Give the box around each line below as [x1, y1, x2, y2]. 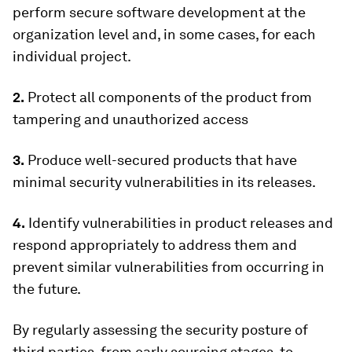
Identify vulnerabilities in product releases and [25, 214, 333, 232]
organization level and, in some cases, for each [13, 26, 316, 43]
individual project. [13, 48, 131, 65]
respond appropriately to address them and [13, 236, 297, 254]
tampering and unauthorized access [13, 111, 248, 128]
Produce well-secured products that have [24, 152, 297, 169]
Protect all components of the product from [24, 89, 312, 106]
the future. [13, 280, 81, 298]
